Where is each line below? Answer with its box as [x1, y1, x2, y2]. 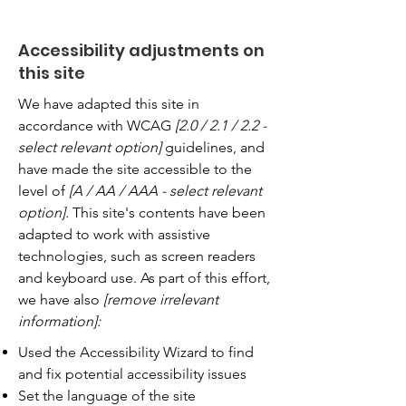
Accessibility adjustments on [18, 39, 265, 62]
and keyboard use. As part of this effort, [18, 269, 270, 286]
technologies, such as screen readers [18, 247, 256, 265]
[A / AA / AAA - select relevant [65, 182, 262, 199]
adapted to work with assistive [18, 226, 210, 243]
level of [18, 182, 65, 199]
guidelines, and [161, 139, 265, 156]
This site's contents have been [69, 204, 266, 221]
